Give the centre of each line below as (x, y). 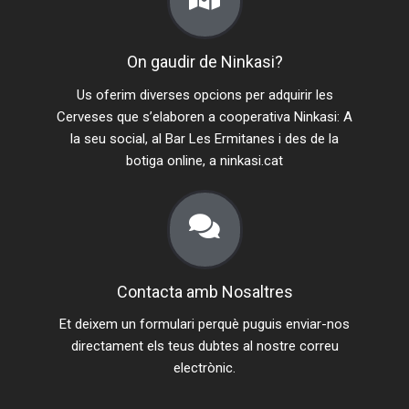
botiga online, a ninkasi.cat (204, 160)
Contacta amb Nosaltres (204, 291)
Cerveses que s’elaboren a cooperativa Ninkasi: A (204, 116)
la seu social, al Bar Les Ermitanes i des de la (204, 138)
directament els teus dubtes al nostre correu (204, 346)
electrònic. (204, 368)
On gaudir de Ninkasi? (204, 61)
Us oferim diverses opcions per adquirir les (204, 94)
